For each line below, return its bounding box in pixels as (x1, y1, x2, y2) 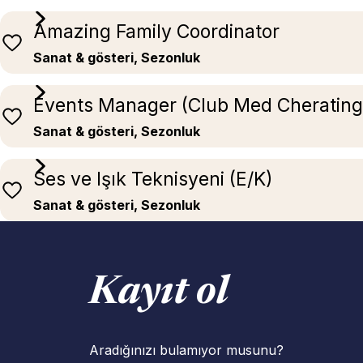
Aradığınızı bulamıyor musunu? (89, 342, 284, 359)
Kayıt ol (89, 275, 228, 314)
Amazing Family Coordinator (33, 20, 280, 44)
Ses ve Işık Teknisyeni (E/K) (33, 168, 273, 191)
